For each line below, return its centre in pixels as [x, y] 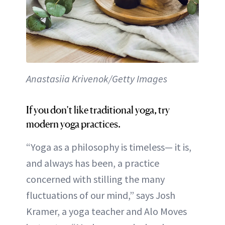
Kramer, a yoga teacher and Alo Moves [106, 211]
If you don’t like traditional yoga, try [98, 110]
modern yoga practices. [73, 124]
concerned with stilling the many [95, 179]
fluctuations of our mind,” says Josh [101, 195]
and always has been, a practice [93, 163]
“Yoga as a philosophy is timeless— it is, [109, 147]
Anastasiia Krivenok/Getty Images [97, 79]
